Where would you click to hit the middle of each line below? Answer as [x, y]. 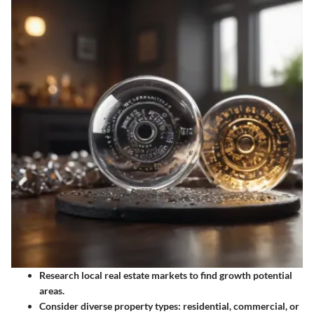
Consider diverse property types [109, 306]
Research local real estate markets [113, 275]
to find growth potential [240, 275]
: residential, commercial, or [239, 306]
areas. [52, 290]
